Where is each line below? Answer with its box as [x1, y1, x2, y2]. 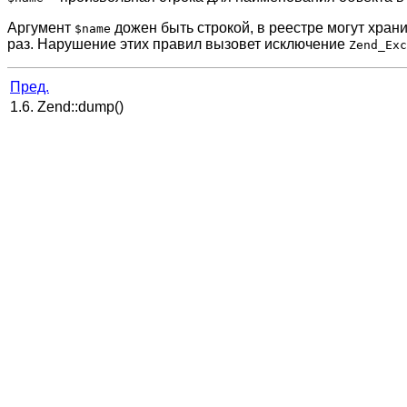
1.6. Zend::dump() [10, 99, 127, 115]
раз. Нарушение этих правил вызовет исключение [7, 35, 349, 52]
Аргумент [7, 19, 74, 35]
